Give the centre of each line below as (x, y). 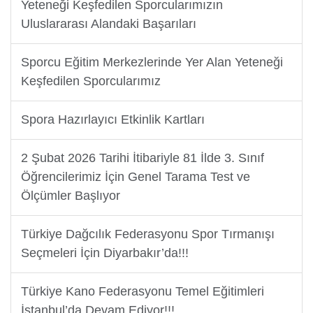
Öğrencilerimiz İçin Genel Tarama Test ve (135, 177)
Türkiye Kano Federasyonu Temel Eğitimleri (142, 292)
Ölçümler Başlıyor (70, 196)
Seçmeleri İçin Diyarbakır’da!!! (104, 253)
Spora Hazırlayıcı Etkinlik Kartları (112, 120)
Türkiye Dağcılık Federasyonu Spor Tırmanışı (147, 234)
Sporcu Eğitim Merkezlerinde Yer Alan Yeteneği (152, 63)
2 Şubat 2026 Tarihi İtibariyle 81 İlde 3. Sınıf (142, 158)
